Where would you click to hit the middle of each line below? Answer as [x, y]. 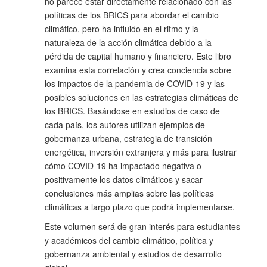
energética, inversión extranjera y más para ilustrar [141, 152]
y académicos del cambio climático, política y [129, 240]
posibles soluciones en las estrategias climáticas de [142, 97]
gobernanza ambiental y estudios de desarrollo [133, 254]
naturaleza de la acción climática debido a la [128, 43]
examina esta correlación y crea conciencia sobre [138, 70]
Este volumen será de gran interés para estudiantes [142, 227]
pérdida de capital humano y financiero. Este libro [138, 56]
